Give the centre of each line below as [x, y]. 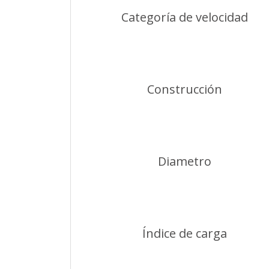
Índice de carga [185, 233]
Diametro [185, 161]
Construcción [185, 89]
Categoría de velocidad [185, 17]
